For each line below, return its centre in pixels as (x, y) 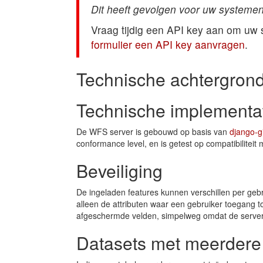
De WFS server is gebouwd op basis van (153, 131)
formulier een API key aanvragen (168, 44)
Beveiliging (119, 171)
